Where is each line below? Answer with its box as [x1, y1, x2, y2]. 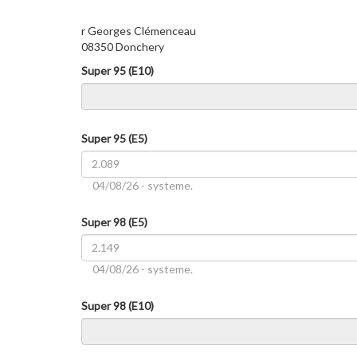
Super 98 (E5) [81, 214, 147, 229]
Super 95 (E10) [81, 63, 154, 77]
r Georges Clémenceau [81, 23, 196, 37]
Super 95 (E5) [81, 131, 147, 145]
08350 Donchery [81, 39, 164, 53]
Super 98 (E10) [81, 298, 154, 312]
